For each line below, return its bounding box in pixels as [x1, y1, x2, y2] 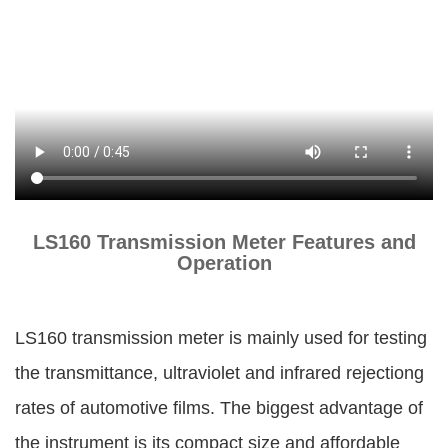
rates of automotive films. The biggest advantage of [15, 397, 423, 418]
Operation [176, 252, 272, 275]
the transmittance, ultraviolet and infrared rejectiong [15, 362, 424, 383]
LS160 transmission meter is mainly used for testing [15, 327, 427, 348]
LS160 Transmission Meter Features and [32, 231, 416, 254]
